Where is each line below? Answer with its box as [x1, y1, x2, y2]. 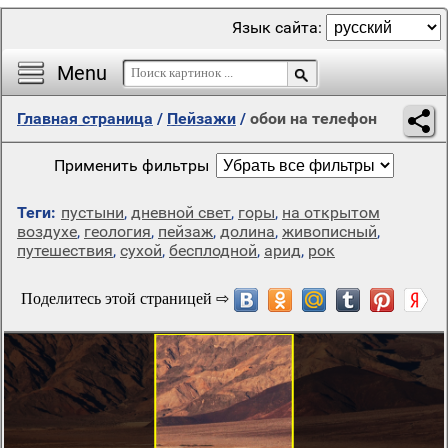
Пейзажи [167, 109, 236, 128]
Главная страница [17, 109, 153, 128]
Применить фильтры [54, 156, 209, 175]
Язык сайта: [232, 18, 326, 37]
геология [84, 222, 151, 241]
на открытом [282, 203, 380, 222]
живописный [282, 222, 377, 241]
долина [220, 222, 275, 241]
